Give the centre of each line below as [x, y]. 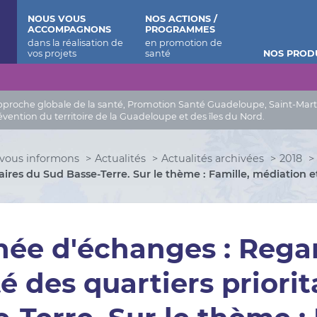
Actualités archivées [213, 158]
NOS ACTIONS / [181, 19]
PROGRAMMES [180, 29]
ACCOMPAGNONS [69, 29]
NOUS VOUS [56, 19]
